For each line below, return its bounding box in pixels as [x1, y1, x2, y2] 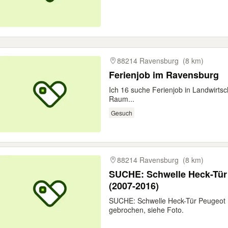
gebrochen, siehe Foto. [109, 205, 184, 215]
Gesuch [110, 108, 132, 117]
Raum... [109, 94, 134, 104]
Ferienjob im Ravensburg [109, 68, 219, 81]
